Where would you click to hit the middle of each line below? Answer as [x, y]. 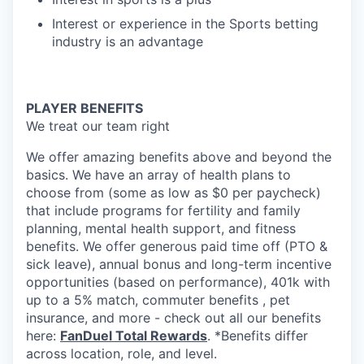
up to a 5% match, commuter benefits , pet [158, 300]
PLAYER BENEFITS [84, 108]
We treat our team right [98, 126]
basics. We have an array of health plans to [158, 175]
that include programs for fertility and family [163, 210]
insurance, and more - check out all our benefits [173, 318]
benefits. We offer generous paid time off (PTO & [177, 246]
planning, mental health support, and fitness [161, 228]
